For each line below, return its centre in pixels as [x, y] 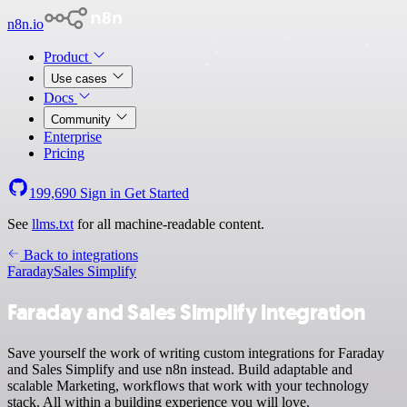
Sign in [100, 193]
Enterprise [73, 137]
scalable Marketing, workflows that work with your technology [188, 385]
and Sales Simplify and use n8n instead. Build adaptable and [180, 369]
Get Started [157, 193]
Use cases [81, 79]
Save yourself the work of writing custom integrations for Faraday [196, 352]
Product [68, 57]
